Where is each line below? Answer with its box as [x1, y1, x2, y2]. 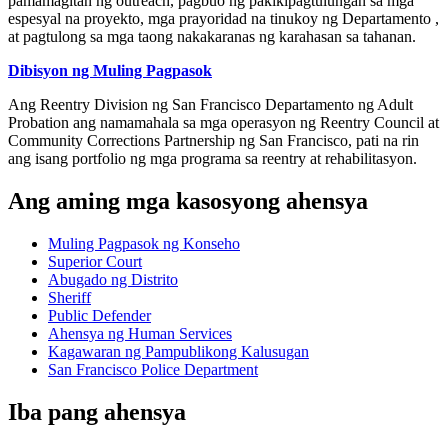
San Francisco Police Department [48, 360, 258, 378]
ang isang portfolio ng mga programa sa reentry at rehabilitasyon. [8, 150, 417, 168]
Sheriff [48, 288, 91, 306]
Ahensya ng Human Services [48, 324, 232, 342]
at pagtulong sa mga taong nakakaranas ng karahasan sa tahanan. [8, 28, 416, 46]
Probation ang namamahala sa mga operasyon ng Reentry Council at [8, 114, 439, 132]
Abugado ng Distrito [48, 270, 178, 288]
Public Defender [48, 306, 151, 324]
